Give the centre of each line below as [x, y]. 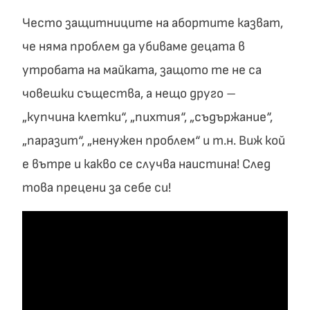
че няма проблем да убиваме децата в [134, 47]
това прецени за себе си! [97, 188]
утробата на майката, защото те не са [142, 70]
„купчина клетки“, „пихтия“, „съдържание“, [147, 117]
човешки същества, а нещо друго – [129, 94]
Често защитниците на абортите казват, [153, 23]
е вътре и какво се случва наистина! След [146, 164]
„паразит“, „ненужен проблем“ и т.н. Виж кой [154, 141]
